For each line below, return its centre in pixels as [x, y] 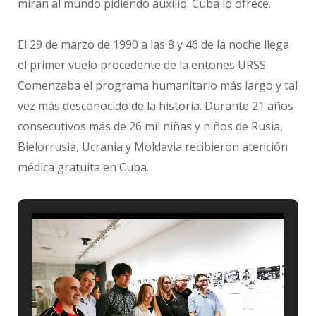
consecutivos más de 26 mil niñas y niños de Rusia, [150, 127]
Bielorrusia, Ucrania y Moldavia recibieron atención [153, 147]
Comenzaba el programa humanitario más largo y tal [158, 86]
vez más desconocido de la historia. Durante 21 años [156, 106]
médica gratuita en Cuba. [83, 168]
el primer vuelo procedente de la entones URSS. [144, 65]
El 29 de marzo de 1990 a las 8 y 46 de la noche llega [153, 45]
